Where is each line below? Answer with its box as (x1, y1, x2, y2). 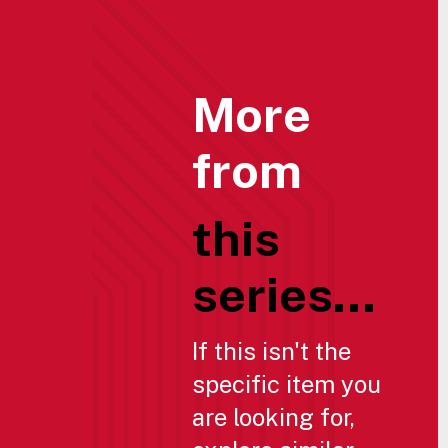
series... (192, 265, 376, 323)
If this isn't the (192, 336, 351, 365)
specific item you (192, 369, 381, 398)
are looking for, (192, 402, 355, 431)
